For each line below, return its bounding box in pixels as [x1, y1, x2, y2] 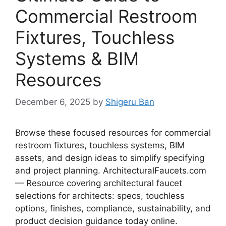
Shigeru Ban [105, 97, 154, 107]
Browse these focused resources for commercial [15, 128, 211, 138]
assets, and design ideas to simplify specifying [15, 153, 204, 163]
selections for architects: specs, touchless [15, 191, 185, 201]
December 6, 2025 [15, 97, 90, 107]
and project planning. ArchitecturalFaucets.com [15, 165, 206, 176]
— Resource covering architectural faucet [15, 178, 182, 189]
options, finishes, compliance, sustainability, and [15, 203, 211, 214]
